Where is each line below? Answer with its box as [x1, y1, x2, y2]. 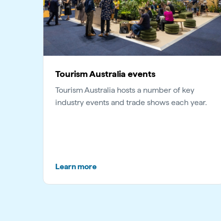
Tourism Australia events [55, 68, 155, 79]
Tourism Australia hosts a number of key [55, 85, 194, 95]
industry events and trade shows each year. [55, 97, 207, 107]
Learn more [55, 161, 97, 171]
